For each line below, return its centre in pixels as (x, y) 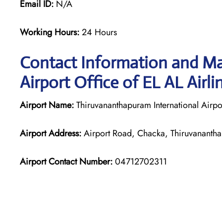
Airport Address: (51, 133)
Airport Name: (47, 105)
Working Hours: (51, 32)
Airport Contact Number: (66, 161)
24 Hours (99, 32)
